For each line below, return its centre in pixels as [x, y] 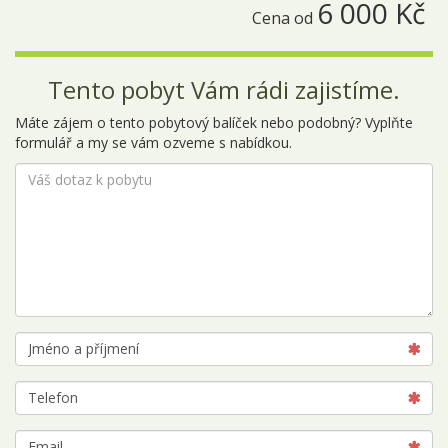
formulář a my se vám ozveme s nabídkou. [153, 142]
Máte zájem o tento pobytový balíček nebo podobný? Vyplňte [214, 122]
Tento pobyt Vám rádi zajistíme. [224, 89]
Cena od [284, 17]
